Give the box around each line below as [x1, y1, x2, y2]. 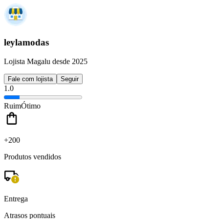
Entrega [4, 194, 28, 203]
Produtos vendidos [4, 152, 61, 161]
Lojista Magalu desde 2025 [4, 57, 88, 66]
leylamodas [4, 37, 49, 48]
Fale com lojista [8, 75, 53, 83]
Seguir [61, 75, 79, 83]
